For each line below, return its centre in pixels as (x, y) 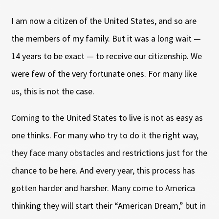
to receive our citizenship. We (148, 56)
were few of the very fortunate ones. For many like (104, 73)
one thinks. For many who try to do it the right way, (105, 135)
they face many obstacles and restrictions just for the (109, 153)
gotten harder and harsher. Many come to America (103, 188)
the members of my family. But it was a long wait (102, 38)
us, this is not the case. (54, 91)
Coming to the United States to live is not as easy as (107, 117)
